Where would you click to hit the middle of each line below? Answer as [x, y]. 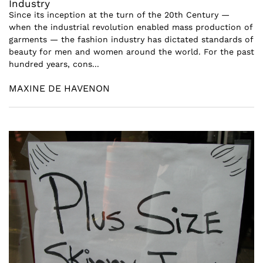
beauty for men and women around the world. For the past [131, 52]
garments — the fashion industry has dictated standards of [131, 39]
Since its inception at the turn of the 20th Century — [119, 15]
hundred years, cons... [54, 64]
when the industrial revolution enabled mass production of [131, 27]
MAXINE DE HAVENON [59, 88]
